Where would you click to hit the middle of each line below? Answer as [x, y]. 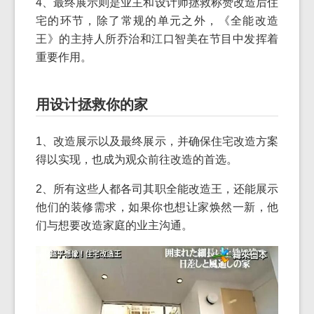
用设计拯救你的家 [92, 104]
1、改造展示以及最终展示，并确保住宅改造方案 [157, 141]
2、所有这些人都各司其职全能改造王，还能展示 [157, 189]
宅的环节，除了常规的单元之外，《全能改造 [157, 21]
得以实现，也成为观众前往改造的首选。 [137, 159]
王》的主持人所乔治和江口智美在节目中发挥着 [157, 39]
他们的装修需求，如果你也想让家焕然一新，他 [157, 207]
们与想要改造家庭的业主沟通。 [114, 225]
